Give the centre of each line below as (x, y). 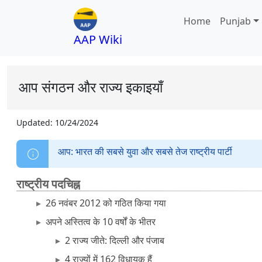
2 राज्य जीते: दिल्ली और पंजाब (115, 240)
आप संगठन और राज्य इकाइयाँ (91, 87)
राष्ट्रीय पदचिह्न (48, 184)
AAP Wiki (98, 39)
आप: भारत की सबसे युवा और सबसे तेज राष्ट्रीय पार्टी (145, 151)
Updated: (36, 123)
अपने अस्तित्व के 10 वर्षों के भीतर (100, 222)
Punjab (236, 21)
